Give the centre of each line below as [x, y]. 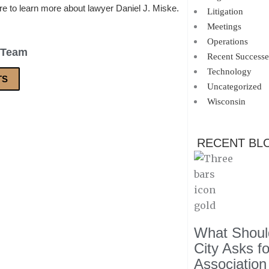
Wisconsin [226, 101]
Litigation [225, 11]
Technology [229, 71]
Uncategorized [234, 86]
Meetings [224, 26]
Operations [227, 41]
